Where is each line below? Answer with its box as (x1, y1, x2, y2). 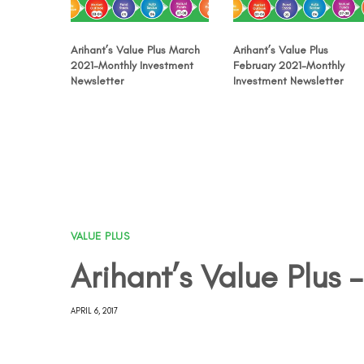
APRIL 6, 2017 (71, 305, 118, 316)
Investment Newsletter (233, 73, 343, 88)
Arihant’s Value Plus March (71, 42, 200, 57)
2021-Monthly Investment (71, 58, 193, 72)
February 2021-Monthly (233, 58, 344, 72)
